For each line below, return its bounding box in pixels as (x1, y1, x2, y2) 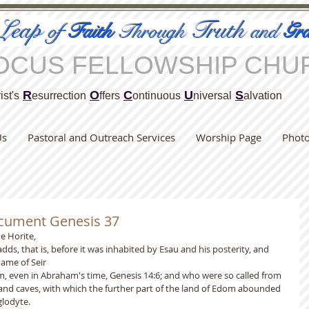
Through (117, 19, 190, 45)
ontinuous (132, 90, 181, 101)
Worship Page (196, 130, 261, 144)
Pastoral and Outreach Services (28, 130, 175, 144)
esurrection (32, 90, 86, 101)
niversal (193, 90, 232, 101)
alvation (243, 90, 282, 101)
